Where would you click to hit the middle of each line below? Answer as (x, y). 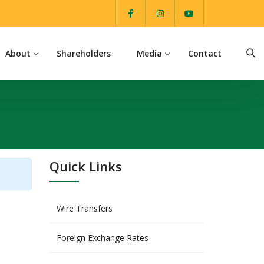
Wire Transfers (84, 208)
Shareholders (84, 53)
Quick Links (85, 166)
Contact (205, 53)
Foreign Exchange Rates (102, 238)
